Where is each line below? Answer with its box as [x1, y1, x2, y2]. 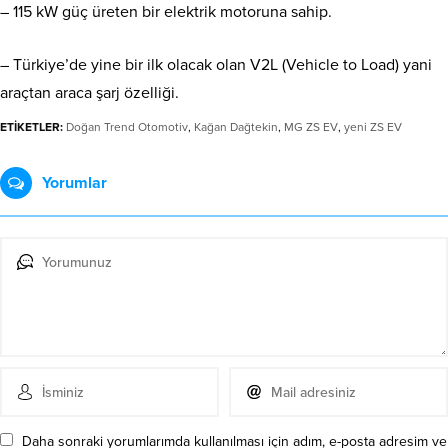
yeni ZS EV [344, 120, 402, 135]
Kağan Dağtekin [194, 120, 278, 135]
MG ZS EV [284, 120, 338, 135]
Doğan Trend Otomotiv [66, 120, 188, 135]
